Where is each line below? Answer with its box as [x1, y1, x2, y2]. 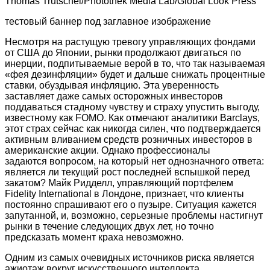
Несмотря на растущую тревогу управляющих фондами [5, 36, 256, 47]
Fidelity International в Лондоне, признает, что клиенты [5, 188, 244, 199]
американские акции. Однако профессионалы [5, 145, 210, 155]
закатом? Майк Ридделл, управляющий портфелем [5, 177, 233, 188]
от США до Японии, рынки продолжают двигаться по [5, 47, 241, 58]
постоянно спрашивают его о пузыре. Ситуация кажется [5, 199, 257, 210]
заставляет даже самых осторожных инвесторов [5, 90, 223, 101]
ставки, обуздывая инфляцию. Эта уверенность [5, 80, 219, 90]
